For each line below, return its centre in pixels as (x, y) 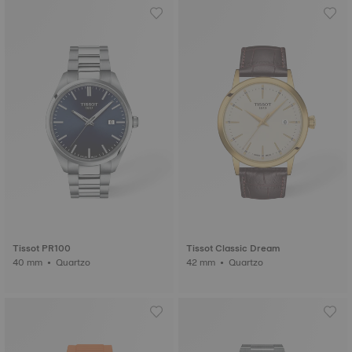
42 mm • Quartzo (247, 262)
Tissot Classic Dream (233, 248)
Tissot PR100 (42, 248)
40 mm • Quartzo (74, 262)
